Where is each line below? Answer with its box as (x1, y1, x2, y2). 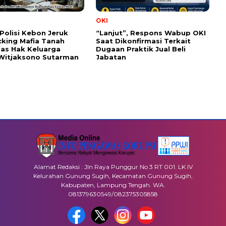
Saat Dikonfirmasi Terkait (96, 37, 191, 45)
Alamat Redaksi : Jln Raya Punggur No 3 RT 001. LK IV (33, 163, 193, 171)
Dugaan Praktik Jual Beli (96, 45, 186, 53)
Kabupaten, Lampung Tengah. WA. (61, 181, 165, 189)
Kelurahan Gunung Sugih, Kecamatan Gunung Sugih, (33, 172, 193, 180)
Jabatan (96, 53, 126, 62)
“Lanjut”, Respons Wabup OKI (96, 29, 206, 37)
